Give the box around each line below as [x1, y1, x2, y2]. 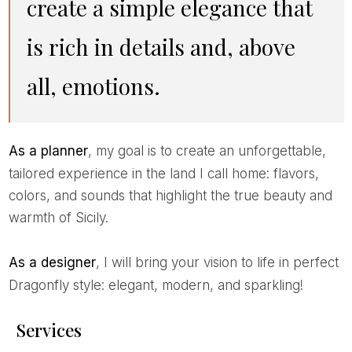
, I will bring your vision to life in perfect [95, 254, 339, 270]
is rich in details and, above [26, 31, 295, 61]
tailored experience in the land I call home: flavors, [8, 165, 319, 181]
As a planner [17, 142, 88, 159]
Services [16, 317, 82, 342]
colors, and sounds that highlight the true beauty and [8, 187, 332, 203]
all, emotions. [26, 71, 160, 101]
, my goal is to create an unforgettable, [87, 142, 326, 159]
